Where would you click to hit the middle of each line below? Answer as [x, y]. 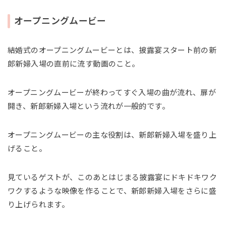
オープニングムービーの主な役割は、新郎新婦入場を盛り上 [112, 135]
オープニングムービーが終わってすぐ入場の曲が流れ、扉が [112, 92]
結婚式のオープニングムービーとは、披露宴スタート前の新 [112, 50]
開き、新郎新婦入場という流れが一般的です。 [89, 106]
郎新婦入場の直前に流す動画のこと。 [74, 64]
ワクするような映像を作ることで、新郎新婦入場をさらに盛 [112, 191]
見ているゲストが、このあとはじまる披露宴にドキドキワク [112, 177]
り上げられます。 [38, 204]
